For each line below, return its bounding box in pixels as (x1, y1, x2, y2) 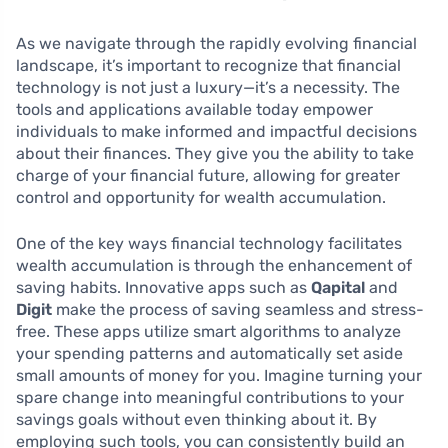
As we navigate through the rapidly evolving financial (16, 33, 417, 53)
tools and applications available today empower (16, 99, 373, 119)
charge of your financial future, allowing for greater (16, 165, 400, 185)
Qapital (311, 277, 365, 297)
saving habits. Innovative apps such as (16, 277, 311, 297)
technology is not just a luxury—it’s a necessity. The (16, 77, 400, 97)
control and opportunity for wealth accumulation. (16, 187, 386, 207)
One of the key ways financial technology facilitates (16, 233, 402, 253)
